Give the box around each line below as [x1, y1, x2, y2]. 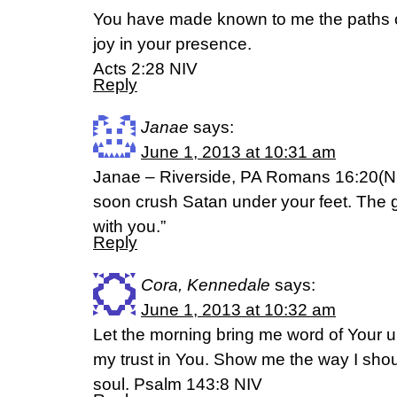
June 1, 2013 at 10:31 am [141, 143, 336, 161]
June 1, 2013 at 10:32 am [141, 300, 336, 319]
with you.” [93, 217, 166, 236]
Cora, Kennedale [141, 276, 270, 294]
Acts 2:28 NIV [93, 59, 198, 78]
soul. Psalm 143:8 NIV [93, 375, 262, 393]
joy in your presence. [93, 35, 252, 53]
